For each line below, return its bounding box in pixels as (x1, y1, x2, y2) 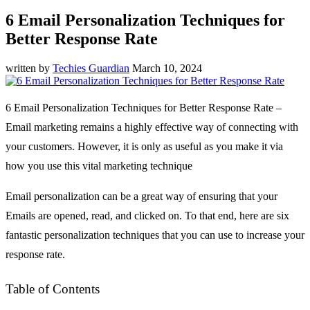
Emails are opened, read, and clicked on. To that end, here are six (6, 209, 289, 221)
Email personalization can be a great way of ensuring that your (6, 190, 277, 202)
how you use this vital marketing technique (6, 159, 192, 172)
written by (6, 62, 53, 74)
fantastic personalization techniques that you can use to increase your (6, 228, 304, 241)
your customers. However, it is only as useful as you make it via (6, 140, 283, 152)
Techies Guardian (53, 62, 129, 74)
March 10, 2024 (132, 62, 202, 74)
